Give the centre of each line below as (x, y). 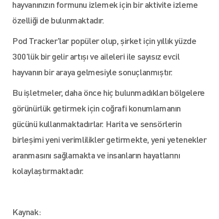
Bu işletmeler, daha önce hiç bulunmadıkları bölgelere (109, 92)
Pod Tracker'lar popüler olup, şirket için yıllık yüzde (104, 40)
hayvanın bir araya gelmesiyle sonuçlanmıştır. (93, 72)
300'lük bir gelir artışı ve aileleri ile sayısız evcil (96, 56)
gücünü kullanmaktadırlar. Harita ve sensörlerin (97, 123)
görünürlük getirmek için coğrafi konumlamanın (97, 108)
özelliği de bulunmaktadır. (58, 20)
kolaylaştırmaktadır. (48, 170)
